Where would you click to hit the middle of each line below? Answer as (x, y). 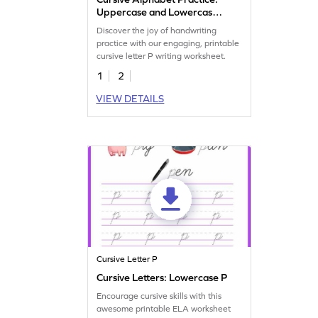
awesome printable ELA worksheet (164, 308)
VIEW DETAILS (130, 98)
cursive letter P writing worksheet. (161, 56)
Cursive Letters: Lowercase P (162, 277)
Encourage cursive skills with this (159, 296)
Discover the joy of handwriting (157, 30)
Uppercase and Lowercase (158, 12)
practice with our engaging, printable (168, 43)
